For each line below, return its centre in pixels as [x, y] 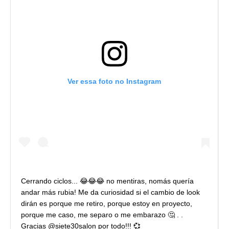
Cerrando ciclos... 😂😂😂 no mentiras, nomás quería [107, 181]
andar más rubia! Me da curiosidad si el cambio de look [110, 192]
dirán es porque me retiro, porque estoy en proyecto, [107, 203]
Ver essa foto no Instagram [114, 81]
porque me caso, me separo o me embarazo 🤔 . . [102, 214]
